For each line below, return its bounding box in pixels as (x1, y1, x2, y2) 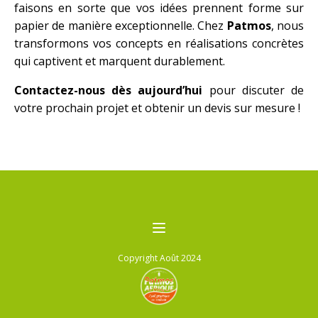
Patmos (226, 18, 271, 33)
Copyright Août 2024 (117, 252, 201, 264)
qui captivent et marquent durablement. (14, 53, 225, 69)
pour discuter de (202, 82, 305, 98)
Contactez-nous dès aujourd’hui (14, 82, 203, 98)
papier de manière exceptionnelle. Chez (14, 18, 227, 33)
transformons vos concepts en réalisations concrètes (14, 35, 304, 51)
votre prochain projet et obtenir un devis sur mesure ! (14, 100, 300, 116)
